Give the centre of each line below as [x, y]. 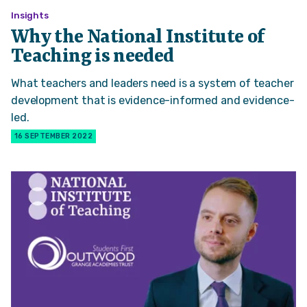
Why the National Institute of [138, 37]
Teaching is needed [93, 57]
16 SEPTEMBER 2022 [54, 136]
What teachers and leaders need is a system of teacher [152, 84]
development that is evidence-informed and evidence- [153, 101]
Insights [30, 15]
